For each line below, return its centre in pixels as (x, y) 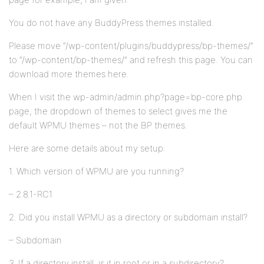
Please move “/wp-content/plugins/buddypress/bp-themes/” (131, 46)
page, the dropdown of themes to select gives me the (118, 111)
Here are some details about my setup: (87, 148)
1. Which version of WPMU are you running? (96, 171)
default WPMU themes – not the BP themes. (98, 125)
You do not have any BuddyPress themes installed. (111, 23)
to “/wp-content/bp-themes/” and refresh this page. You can (131, 60)
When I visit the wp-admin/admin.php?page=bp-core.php (126, 97)
